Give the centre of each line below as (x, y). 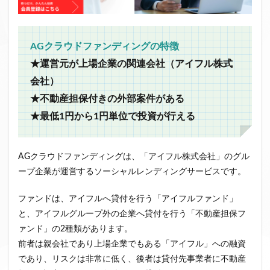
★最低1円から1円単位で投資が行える (113, 116)
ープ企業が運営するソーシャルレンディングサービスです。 (132, 171)
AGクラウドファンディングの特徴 (105, 46)
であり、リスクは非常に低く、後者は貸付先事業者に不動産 (132, 259)
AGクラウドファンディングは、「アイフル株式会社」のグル (134, 156)
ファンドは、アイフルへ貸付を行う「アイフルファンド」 (128, 199)
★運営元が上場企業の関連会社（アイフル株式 (131, 64)
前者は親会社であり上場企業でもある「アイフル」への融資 (132, 244)
